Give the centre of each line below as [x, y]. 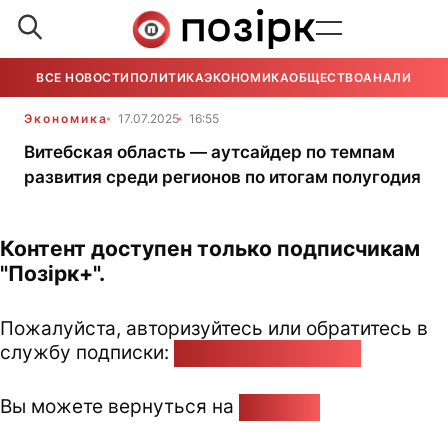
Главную [279, 406]
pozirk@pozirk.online [267, 352]
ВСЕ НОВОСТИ [83, 77]
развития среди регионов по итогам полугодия [222, 177]
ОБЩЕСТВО [326, 77]
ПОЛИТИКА [167, 77]
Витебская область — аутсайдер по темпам [209, 152]
